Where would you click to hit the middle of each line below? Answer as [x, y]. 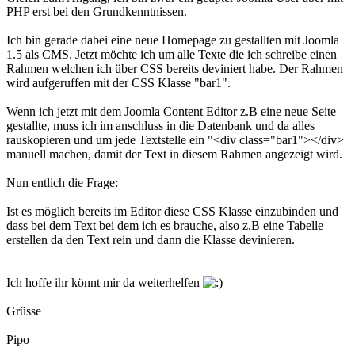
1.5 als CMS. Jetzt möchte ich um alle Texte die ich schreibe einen [172, 54]
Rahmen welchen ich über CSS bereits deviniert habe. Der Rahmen [175, 68]
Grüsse [24, 311]
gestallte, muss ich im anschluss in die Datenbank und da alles [160, 125]
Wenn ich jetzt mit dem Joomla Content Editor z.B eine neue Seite [171, 111]
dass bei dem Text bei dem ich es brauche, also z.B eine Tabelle [165, 225]
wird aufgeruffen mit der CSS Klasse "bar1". [118, 82]
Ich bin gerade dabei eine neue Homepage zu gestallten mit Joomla [173, 40]
